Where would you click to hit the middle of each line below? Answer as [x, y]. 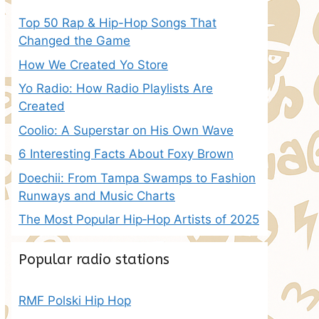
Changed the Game [74, 41]
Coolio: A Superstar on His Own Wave [126, 130]
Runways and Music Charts [97, 195]
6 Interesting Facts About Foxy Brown [126, 154]
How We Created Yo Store [93, 64]
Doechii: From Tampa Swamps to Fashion [137, 178]
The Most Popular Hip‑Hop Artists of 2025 [139, 219]
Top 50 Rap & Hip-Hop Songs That [117, 23]
